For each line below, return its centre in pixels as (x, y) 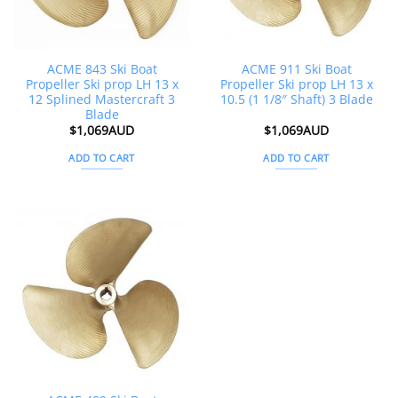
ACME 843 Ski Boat (102, 68)
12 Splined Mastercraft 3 (102, 99)
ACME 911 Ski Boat (296, 68)
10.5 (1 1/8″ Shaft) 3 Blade (296, 99)
